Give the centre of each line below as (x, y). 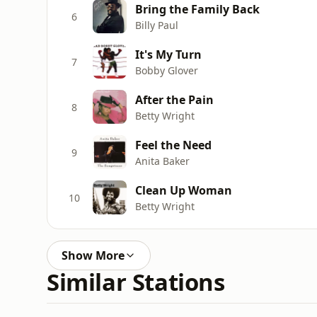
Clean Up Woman (184, 190)
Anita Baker (162, 161)
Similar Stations (136, 282)
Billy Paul (157, 25)
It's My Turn (168, 54)
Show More (93, 255)
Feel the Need (173, 145)
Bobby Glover (167, 70)
